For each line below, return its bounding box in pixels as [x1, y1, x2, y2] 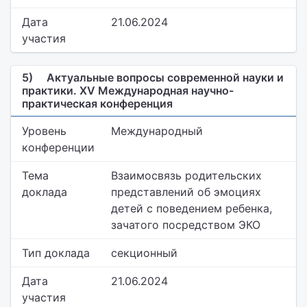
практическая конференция [22, 97, 173, 110]
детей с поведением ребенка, [111, 201, 272, 215]
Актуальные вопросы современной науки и [44, 71, 284, 84]
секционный [111, 246, 177, 260]
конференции [22, 140, 95, 154]
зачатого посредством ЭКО [111, 218, 260, 232]
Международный [111, 124, 203, 138]
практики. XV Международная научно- [22, 84, 234, 97]
